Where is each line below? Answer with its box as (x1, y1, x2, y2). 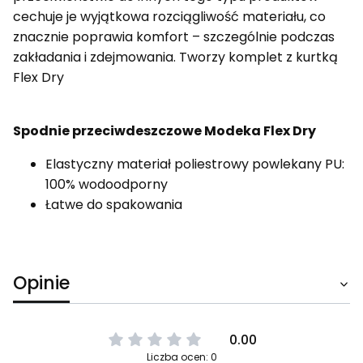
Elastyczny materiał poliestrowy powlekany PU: (45, 154, 344, 173)
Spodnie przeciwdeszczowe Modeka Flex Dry (13, 121, 316, 140)
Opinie (13, 270, 70, 296)
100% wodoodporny (45, 174, 168, 194)
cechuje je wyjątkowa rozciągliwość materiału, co (13, 6, 326, 26)
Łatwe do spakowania (45, 194, 182, 214)
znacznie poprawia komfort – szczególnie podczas (13, 27, 335, 46)
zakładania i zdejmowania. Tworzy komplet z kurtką (13, 47, 338, 66)
